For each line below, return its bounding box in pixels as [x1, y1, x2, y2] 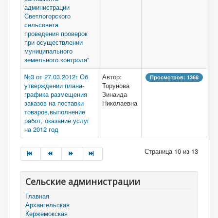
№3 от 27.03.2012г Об [24, 72, 88, 81]
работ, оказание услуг [24, 116, 90, 125]
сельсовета [24, 20, 58, 29]
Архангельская [25, 200, 70, 209]
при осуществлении [24, 37, 83, 47]
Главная [25, 191, 49, 200]
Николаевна [102, 98, 137, 108]
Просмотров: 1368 [150, 73, 199, 81]
